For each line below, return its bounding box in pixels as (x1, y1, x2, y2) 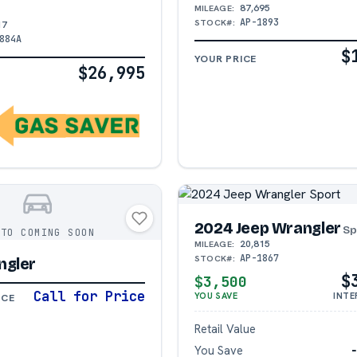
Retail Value (194, 321, 256, 337)
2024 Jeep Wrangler (194, 218, 341, 237)
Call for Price (33, 288, 145, 306)
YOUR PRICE (194, 52, 257, 65)
